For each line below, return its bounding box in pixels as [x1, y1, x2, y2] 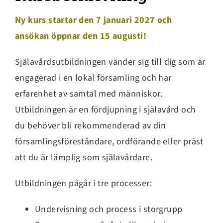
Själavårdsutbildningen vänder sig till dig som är [15, 55, 206, 68]
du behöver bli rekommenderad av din [15, 119, 166, 132]
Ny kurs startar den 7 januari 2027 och [15, 13, 172, 26]
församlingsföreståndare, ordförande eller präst [15, 135, 204, 148]
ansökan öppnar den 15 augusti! [15, 29, 146, 42]
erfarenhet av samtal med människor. [15, 87, 162, 100]
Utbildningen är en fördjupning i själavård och [15, 103, 196, 116]
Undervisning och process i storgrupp [35, 203, 183, 216]
